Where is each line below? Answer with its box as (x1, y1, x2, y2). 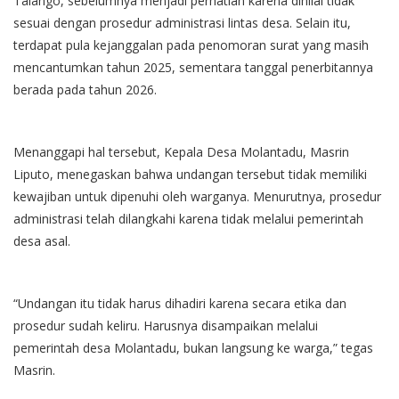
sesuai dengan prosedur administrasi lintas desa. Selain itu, (13, 13, 351, 31)
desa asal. (13, 232, 70, 249)
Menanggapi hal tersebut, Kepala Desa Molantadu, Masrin (13, 142, 349, 160)
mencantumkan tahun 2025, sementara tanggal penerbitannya (13, 58, 373, 76)
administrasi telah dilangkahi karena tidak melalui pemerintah (13, 209, 363, 227)
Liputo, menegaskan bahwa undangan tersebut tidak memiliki (13, 165, 367, 183)
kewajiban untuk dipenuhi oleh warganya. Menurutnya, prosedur (13, 187, 381, 205)
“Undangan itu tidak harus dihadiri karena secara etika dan (13, 294, 346, 312)
